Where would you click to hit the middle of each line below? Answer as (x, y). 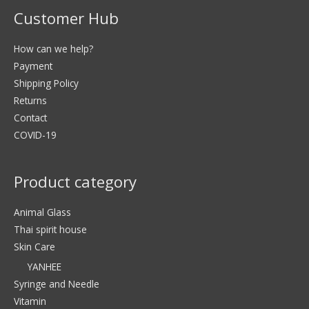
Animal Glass (42, 212)
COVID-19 (35, 135)
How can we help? (53, 49)
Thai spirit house (50, 230)
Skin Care (34, 247)
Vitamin (30, 301)
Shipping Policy (46, 83)
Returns (30, 101)
